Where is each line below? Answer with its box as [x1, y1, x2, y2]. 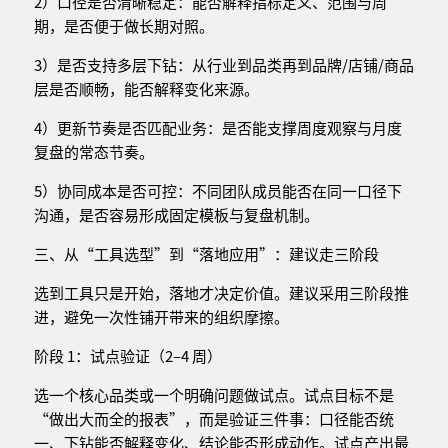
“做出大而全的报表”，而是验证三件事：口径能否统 [33, 408, 394, 430]
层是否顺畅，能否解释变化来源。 [33, 78, 259, 100]
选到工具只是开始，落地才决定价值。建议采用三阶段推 [33, 282, 409, 304]
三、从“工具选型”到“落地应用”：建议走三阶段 [33, 243, 379, 265]
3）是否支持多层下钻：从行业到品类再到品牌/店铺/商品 [33, 54, 414, 76]
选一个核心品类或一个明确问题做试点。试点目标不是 [33, 384, 394, 406]
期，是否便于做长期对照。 [33, 15, 214, 37]
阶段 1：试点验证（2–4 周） [33, 345, 222, 367]
